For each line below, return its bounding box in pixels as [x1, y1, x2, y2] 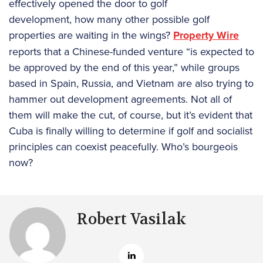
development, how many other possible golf [9, 11, 210, 26]
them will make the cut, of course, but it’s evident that [9, 107, 252, 122]
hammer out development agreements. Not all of [9, 91, 232, 106]
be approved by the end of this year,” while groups [9, 59, 240, 75]
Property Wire [173, 27, 239, 43]
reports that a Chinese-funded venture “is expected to [9, 43, 254, 59]
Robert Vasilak [77, 209, 186, 229]
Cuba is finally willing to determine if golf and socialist [9, 123, 252, 138]
